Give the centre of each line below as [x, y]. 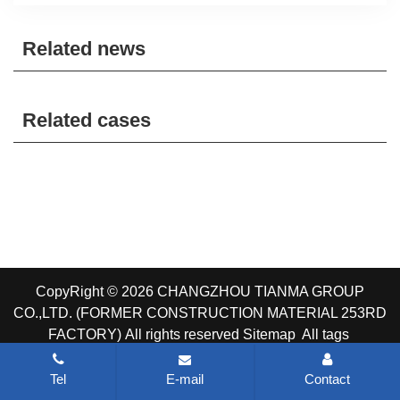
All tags [325, 334]
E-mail [185, 379]
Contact [327, 379]
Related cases [87, 120]
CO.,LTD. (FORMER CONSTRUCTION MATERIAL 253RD [200, 313]
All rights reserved [183, 334]
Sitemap [269, 334]
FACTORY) [86, 334]
